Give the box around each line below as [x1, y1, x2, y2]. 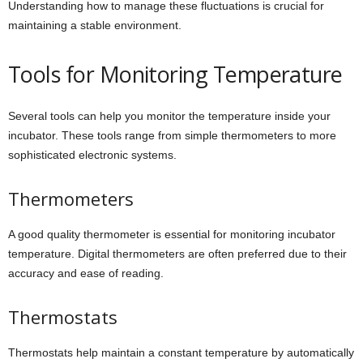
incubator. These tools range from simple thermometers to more [8, 129, 336, 143]
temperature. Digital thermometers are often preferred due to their [8, 247, 347, 261]
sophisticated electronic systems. [8, 148, 177, 162]
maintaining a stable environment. [8, 19, 181, 32]
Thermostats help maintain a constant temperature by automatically [8, 346, 354, 360]
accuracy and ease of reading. [8, 267, 164, 280]
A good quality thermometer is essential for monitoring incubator [8, 228, 335, 241]
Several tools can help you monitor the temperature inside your [8, 109, 331, 123]
